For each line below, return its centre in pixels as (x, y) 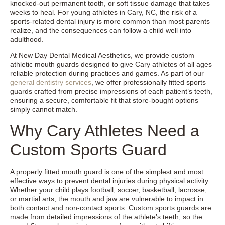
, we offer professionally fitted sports (149, 83)
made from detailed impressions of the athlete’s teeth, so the (106, 217)
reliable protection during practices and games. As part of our (107, 74)
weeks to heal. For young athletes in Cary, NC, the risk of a (103, 12)
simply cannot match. (44, 110)
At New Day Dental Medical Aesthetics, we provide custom (102, 55)
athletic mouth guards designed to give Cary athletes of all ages (111, 65)
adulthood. (27, 39)
